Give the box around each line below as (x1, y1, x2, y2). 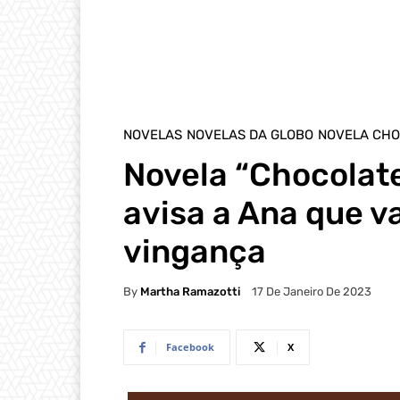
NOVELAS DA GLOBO (187, 127, 313, 143)
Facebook (166, 340, 214, 354)
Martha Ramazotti (140, 284, 240, 298)
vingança (123, 232, 266, 271)
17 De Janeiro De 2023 (252, 285, 371, 299)
